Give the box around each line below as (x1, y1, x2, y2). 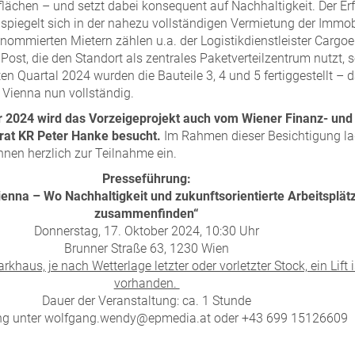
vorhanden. (113, 276, 180, 292)
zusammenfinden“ (94, 206, 200, 222)
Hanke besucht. (68, 128, 164, 144)
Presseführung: (102, 171, 192, 187)
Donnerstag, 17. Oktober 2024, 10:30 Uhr (34, 223, 260, 239)
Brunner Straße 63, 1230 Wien (64, 241, 230, 257)
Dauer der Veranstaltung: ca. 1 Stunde (42, 293, 252, 309)
